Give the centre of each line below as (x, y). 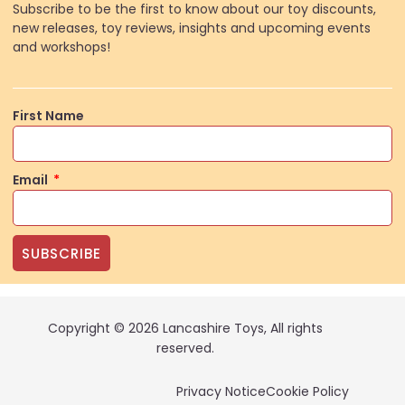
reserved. (185, 348)
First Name (48, 116)
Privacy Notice (221, 392)
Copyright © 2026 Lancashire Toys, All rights (185, 329)
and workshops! (61, 47)
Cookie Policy (307, 392)
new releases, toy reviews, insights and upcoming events (192, 28)
